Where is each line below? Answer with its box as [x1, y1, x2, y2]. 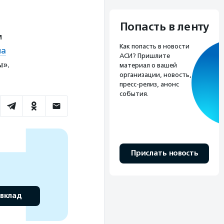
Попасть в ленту [119, 19, 209, 34]
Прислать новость [130, 148, 198, 158]
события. [119, 89, 148, 97]
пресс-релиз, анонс [119, 80, 179, 88]
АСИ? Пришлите [119, 51, 170, 59]
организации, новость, [119, 70, 191, 78]
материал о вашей [119, 61, 177, 69]
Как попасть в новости [119, 42, 189, 50]
